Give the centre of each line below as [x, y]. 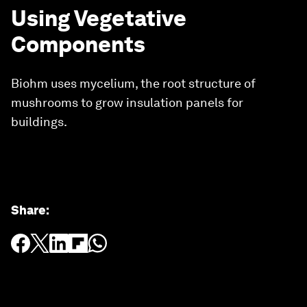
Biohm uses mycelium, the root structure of [133, 83]
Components [78, 44]
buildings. [39, 122]
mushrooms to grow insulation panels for [127, 102]
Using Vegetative [99, 18]
